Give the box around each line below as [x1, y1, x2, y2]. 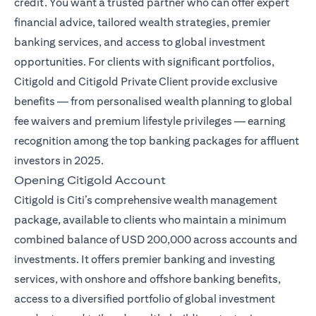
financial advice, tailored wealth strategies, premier [14, 16, 271, 30]
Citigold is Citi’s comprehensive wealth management [14, 193, 277, 207]
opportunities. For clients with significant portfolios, [14, 55, 274, 69]
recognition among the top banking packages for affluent [14, 134, 299, 148]
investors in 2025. [14, 154, 104, 168]
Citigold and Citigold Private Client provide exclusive [14, 75, 277, 89]
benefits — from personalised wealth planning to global [14, 95, 292, 109]
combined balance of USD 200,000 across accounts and [14, 233, 298, 247]
